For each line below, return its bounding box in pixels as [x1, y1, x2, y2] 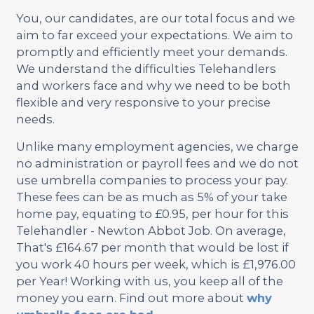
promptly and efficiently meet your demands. [15, 44, 287, 59]
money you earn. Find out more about [15, 290, 247, 305]
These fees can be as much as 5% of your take [15, 189, 287, 204]
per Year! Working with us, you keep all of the [15, 273, 283, 288]
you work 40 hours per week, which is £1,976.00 [15, 257, 296, 271]
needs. [15, 111, 55, 126]
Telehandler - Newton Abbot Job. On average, [15, 223, 286, 238]
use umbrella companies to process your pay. [15, 172, 288, 187]
